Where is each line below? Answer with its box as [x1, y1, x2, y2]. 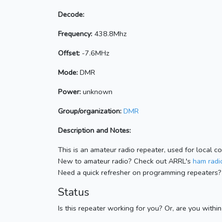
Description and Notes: [58, 125, 131, 136]
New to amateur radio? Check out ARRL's [58, 156, 193, 166]
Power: [58, 87, 81, 97]
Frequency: [58, 29, 92, 39]
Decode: [58, 9, 84, 20]
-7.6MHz [80, 48, 110, 58]
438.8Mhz [92, 29, 127, 39]
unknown [81, 87, 112, 97]
